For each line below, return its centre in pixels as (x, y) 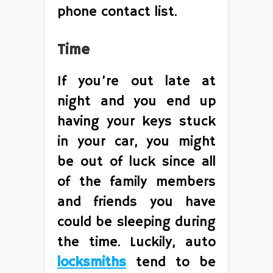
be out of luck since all (136, 162)
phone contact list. (117, 12)
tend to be (171, 262)
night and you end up (136, 101)
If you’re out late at (136, 81)
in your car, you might (136, 142)
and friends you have (136, 202)
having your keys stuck (136, 122)
